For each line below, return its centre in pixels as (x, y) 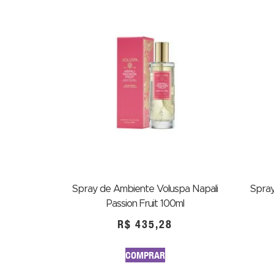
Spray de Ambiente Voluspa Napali (145, 189)
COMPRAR (145, 255)
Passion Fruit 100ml (145, 204)
